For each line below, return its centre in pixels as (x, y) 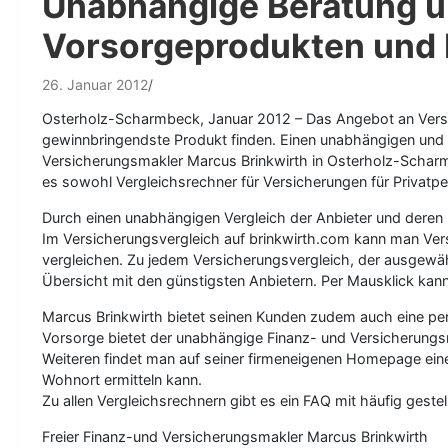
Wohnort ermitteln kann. (122, 379)
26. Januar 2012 (95, 84)
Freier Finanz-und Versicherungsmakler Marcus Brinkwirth (235, 436)
